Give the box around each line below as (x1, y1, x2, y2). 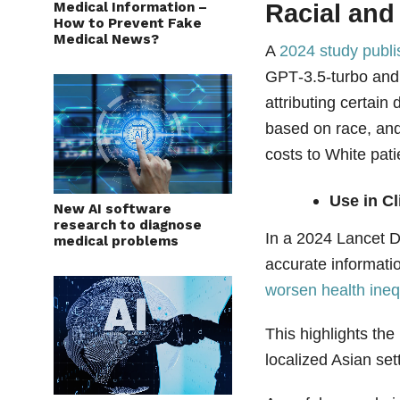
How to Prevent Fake (54, 27, 202, 44)
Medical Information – (54, 11, 207, 28)
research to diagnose (54, 229, 202, 246)
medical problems (54, 245, 179, 262)
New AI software (54, 212, 171, 229)
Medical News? (54, 43, 159, 60)
